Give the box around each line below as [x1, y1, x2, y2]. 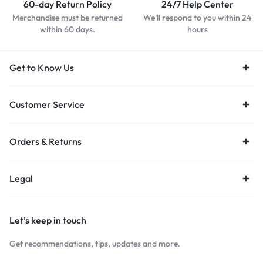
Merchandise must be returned [12, 12, 123, 23]
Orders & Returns [9, 135, 82, 147]
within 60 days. [39, 23, 95, 35]
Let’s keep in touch [9, 214, 86, 226]
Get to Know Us [9, 61, 74, 73]
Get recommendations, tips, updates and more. [9, 238, 180, 249]
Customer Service [9, 98, 85, 110]
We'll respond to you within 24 [143, 12, 251, 23]
